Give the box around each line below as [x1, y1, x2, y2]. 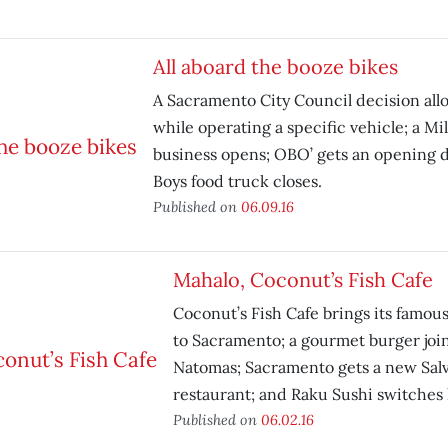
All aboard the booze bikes [152, 54, 398, 79]
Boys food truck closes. [152, 171, 322, 191]
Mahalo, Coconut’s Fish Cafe [172, 267, 433, 292]
